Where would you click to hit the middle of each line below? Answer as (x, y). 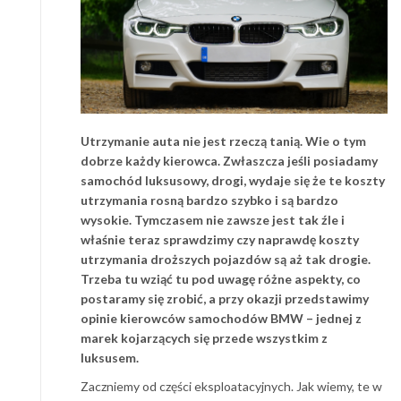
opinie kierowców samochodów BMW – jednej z (221, 318)
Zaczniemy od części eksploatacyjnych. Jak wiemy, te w (231, 386)
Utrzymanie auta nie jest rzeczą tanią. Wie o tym (223, 141)
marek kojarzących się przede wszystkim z (204, 337)
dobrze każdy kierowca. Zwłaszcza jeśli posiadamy (229, 160)
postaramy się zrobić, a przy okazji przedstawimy (225, 298)
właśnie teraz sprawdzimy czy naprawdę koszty (220, 239)
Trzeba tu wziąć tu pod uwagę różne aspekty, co (221, 278)
